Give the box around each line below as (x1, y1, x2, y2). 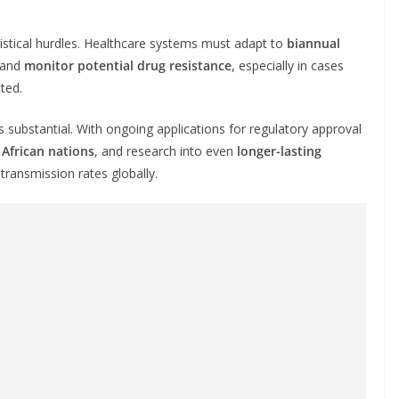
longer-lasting (237, 142, 322, 159)
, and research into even (94, 142, 237, 159)
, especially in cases (232, 56, 344, 74)
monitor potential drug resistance (24, 56, 232, 74)
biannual (287, 34, 340, 52)
